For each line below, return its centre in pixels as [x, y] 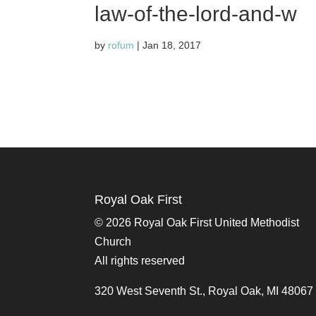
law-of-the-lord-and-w [196, 14]
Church [113, 241]
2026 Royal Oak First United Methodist [203, 222]
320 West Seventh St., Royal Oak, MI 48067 [204, 291]
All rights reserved [140, 260]
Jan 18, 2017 [172, 45]
